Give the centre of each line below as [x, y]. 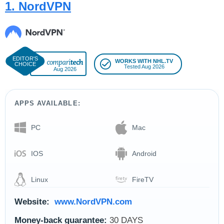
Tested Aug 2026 [144, 66]
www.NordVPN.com [93, 202]
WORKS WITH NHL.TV [144, 61]
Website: [32, 202]
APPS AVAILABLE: [47, 103]
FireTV [143, 179]
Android [144, 153]
